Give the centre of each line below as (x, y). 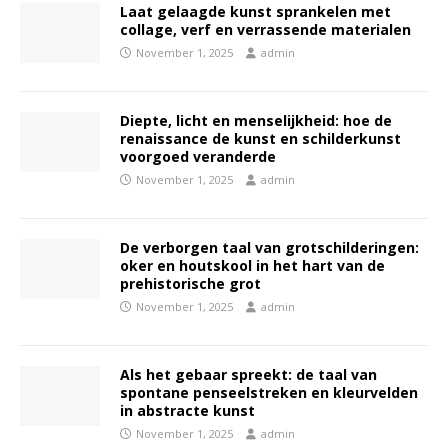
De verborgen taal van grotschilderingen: (269, 247)
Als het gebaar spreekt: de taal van (248, 374)
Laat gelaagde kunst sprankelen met (255, 11)
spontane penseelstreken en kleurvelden (269, 392)
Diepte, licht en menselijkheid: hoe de (256, 120)
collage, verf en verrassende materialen (265, 29)
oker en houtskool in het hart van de (252, 265)
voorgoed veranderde (198, 156)
